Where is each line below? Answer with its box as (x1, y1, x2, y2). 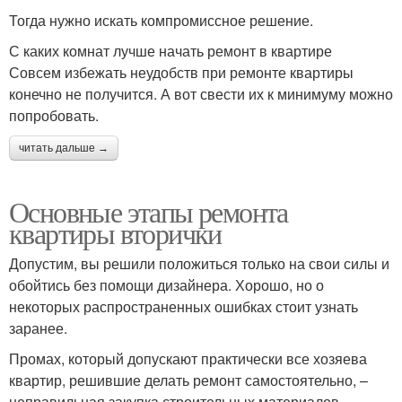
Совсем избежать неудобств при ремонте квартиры (9, 62, 354, 83)
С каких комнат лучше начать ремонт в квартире (9, 40, 332, 62)
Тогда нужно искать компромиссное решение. (9, 10, 313, 31)
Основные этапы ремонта (9, 192, 288, 232)
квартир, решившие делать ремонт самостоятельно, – (9, 370, 368, 391)
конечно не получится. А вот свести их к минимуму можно (9, 83, 393, 105)
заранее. (9, 318, 67, 339)
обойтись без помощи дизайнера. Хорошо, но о (9, 275, 324, 296)
